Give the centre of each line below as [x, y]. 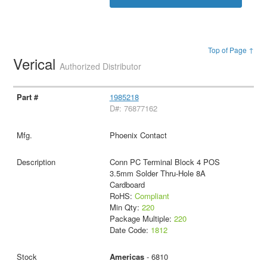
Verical [37, 64]
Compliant [152, 196]
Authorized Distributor [101, 66]
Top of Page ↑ [231, 50]
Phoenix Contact [138, 135]
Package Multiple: [142, 219]
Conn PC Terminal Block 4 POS [164, 162]
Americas [127, 257]
